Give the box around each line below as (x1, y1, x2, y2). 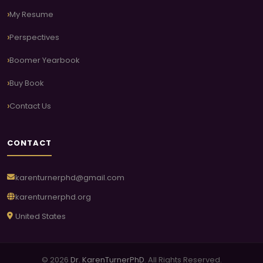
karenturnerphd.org (15, 191, 91, 203)
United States (15, 211, 66, 222)
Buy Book (9, 77, 44, 89)
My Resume (9, 8, 53, 20)
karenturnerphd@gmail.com (15, 172, 124, 183)
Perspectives (9, 31, 59, 43)
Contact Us (9, 100, 51, 112)
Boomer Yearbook (9, 54, 80, 66)
